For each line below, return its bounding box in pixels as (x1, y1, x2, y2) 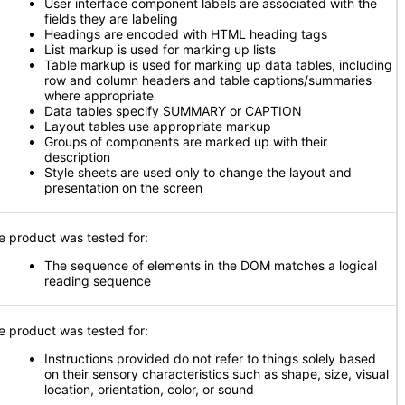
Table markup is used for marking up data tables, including (44, 57, 392, 72)
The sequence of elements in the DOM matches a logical (44, 258, 377, 273)
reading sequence (44, 273, 151, 288)
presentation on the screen (44, 180, 202, 195)
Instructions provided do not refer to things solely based (44, 351, 376, 366)
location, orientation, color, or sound (44, 381, 254, 397)
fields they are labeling (44, 11, 178, 26)
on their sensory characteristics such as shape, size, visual (44, 366, 389, 381)
